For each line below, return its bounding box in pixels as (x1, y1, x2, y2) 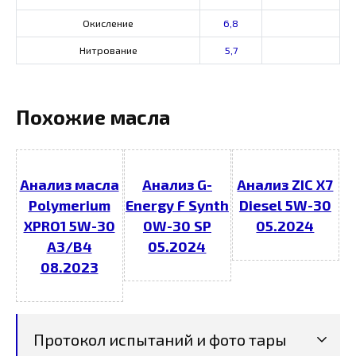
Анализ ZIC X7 (237, 175, 334, 193)
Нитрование (79, 43, 137, 56)
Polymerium (28, 195, 110, 214)
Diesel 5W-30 (238, 195, 331, 214)
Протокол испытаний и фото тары (33, 329, 287, 349)
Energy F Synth (125, 195, 229, 214)
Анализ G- (141, 175, 212, 193)
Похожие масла (16, 104, 170, 129)
